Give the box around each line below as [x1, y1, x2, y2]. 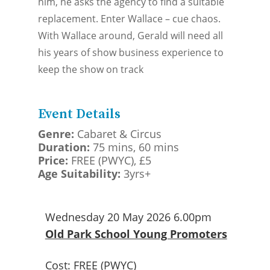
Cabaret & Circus [77, 126, 162, 141]
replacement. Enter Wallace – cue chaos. [37, 11, 221, 25]
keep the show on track [37, 62, 143, 76]
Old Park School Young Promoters [45, 226, 227, 241]
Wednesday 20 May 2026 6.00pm [45, 209, 212, 224]
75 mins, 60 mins [92, 139, 179, 154]
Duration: [37, 139, 93, 154]
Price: [37, 152, 71, 168]
